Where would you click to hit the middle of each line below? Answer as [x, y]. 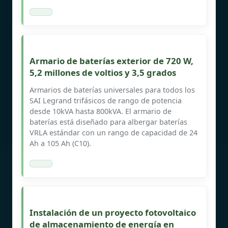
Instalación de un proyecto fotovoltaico [113, 212]
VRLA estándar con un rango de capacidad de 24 [113, 132]
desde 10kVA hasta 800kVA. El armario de [101, 111]
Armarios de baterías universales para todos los [112, 90]
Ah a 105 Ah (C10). [60, 143]
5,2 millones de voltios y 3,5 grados [103, 72]
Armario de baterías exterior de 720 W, [111, 61]
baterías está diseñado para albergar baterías [108, 122]
